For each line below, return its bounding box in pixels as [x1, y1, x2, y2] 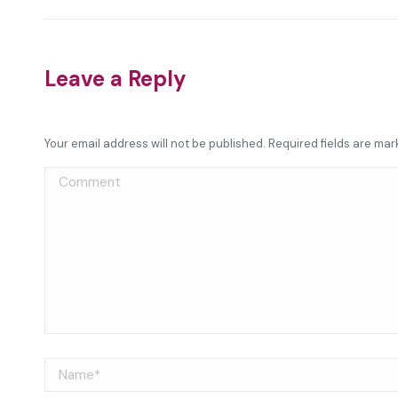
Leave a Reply [44, 65, 187, 92]
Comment [44, 169, 108, 187]
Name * [44, 360, 92, 378]
